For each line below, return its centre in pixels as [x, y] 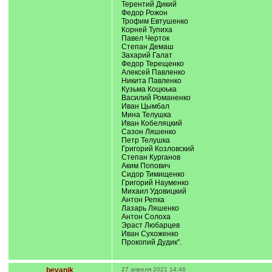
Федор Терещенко [152, 64]
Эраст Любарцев [150, 225]
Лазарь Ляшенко [150, 208]
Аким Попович [145, 166]
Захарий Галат [147, 55]
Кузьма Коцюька [149, 89]
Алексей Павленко [153, 72]
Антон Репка [143, 200]
